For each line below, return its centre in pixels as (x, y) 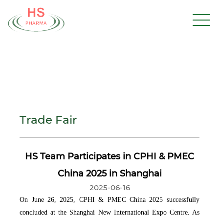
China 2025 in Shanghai (109, 173)
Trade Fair (48, 120)
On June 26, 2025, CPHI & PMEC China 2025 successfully (109, 199)
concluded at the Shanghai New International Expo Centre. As (109, 212)
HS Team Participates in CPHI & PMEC (109, 156)
